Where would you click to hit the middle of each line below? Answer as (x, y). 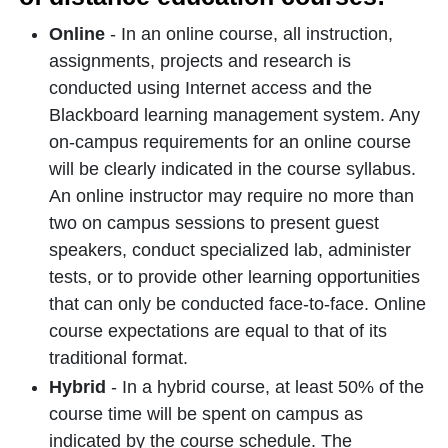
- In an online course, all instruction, (249, 34)
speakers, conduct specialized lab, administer (230, 250)
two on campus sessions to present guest (214, 223)
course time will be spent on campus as (206, 414)
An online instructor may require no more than (231, 196)
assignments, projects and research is (200, 61)
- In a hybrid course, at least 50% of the (265, 387)
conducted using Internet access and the (210, 88)
